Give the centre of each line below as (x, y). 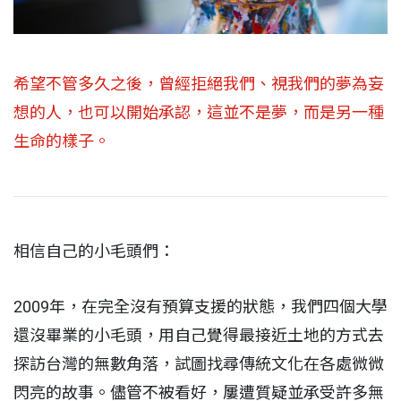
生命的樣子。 (62, 141)
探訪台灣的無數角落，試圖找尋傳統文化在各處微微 (199, 363)
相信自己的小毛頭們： (94, 251)
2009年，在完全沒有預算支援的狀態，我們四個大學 (200, 306)
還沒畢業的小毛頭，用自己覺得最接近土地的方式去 (199, 335)
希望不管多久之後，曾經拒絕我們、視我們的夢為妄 (199, 83)
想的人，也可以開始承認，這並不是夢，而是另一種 (199, 112)
